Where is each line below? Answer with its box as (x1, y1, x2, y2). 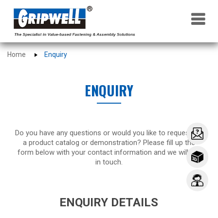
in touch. (95, 158, 123, 167)
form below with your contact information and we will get (18, 148, 200, 157)
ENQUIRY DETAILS (54, 196, 159, 210)
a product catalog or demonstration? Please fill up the (23, 138, 195, 147)
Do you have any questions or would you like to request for (15, 128, 203, 138)
